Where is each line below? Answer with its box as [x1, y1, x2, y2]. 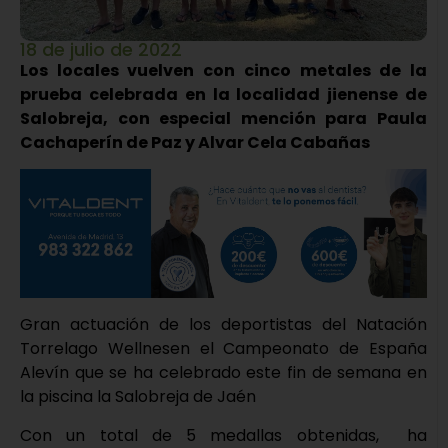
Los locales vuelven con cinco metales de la [20, 58, 427, 82]
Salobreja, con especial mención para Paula [20, 106, 427, 130]
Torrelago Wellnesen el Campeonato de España [20, 337, 427, 361]
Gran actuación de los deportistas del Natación [20, 313, 427, 337]
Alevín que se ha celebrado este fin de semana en [20, 361, 427, 385]
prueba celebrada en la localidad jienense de [20, 82, 427, 106]
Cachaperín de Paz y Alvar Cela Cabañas [20, 130, 370, 154]
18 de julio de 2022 [20, 36, 182, 62]
